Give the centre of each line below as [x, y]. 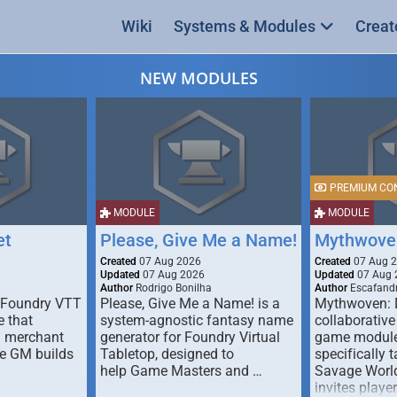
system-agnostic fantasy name [197, 320]
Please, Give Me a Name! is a [190, 304]
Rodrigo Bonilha [172, 288]
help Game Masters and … [181, 371]
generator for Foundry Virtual [190, 337]
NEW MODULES [198, 78]
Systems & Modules [245, 26]
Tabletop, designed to [167, 354]
